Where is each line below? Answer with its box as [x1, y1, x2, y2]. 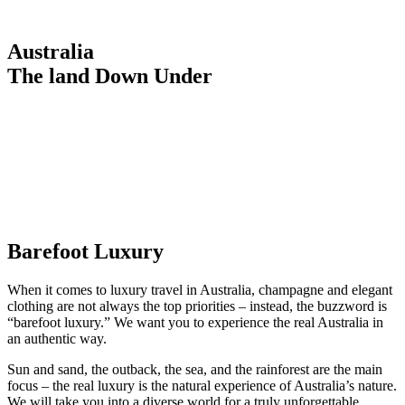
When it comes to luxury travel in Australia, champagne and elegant [7, 281, 392, 297]
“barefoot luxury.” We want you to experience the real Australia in [7, 314, 383, 330]
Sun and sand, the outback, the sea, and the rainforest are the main [7, 361, 382, 377]
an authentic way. [7, 330, 107, 346]
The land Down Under [7, 63, 212, 88]
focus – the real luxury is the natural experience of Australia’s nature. [7, 377, 397, 393]
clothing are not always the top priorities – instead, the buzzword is [7, 297, 387, 314]
